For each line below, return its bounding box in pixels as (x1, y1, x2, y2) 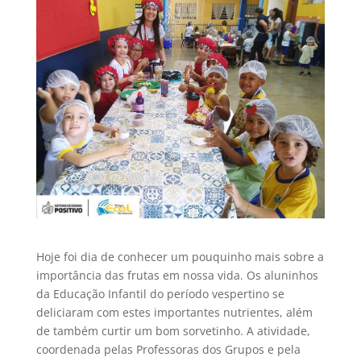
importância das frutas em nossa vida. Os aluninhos (35, 268, 318, 284)
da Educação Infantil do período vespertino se (35, 286, 284, 302)
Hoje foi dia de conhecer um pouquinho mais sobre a (35, 249, 324, 265)
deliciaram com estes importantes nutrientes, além (35, 305, 313, 321)
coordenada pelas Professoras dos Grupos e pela (35, 342, 301, 358)
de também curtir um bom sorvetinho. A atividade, (35, 323, 310, 339)
